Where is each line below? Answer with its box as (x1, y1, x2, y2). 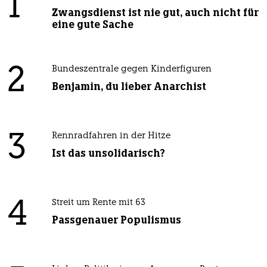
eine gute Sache (51, 18, 133, 32)
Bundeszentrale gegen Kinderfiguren (51, 65, 212, 74)
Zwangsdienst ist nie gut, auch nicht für (51, 6, 259, 20)
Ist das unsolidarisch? (51, 147, 165, 160)
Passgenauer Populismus (51, 213, 181, 227)
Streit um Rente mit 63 (51, 198, 145, 208)
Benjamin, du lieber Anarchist (51, 80, 206, 94)
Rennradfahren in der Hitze (51, 132, 170, 141)
